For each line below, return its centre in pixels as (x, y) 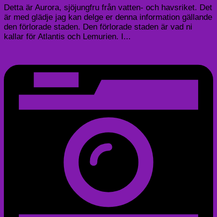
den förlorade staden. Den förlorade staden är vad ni (98, 27)
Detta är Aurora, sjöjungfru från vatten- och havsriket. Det (108, 8)
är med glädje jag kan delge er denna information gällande (108, 17)
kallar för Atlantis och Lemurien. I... (67, 37)
